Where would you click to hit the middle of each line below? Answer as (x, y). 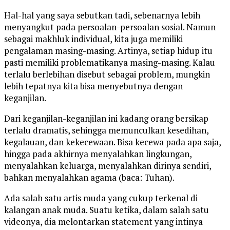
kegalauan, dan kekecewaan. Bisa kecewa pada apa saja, (112, 142)
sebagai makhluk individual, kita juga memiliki (93, 39)
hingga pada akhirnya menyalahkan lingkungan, (98, 154)
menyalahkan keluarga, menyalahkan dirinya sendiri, (108, 166)
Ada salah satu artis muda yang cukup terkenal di (101, 198)
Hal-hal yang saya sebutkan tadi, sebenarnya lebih (102, 15)
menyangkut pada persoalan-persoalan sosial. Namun (110, 27)
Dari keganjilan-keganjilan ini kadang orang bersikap (106, 119)
